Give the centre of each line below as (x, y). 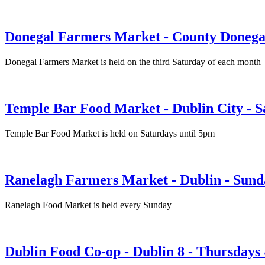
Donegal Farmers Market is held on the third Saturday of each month (133, 62)
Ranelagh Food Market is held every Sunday (88, 205)
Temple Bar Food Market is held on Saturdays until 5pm (110, 134)
